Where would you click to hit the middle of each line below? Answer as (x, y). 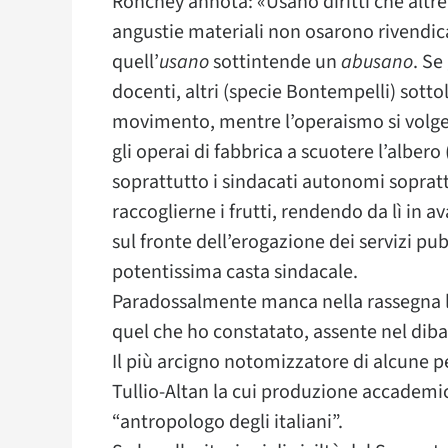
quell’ (135, 62)
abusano (377, 62)
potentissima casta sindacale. (235, 272)
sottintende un (275, 62)
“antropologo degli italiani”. (227, 422)
